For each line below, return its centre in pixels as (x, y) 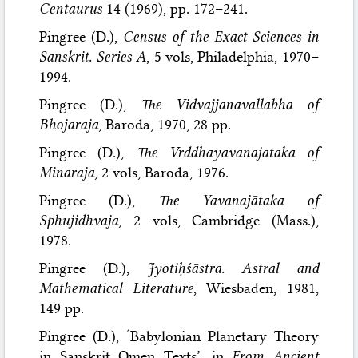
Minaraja (67, 172)
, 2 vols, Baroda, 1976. (162, 172)
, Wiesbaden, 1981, (256, 288)
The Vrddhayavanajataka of (227, 152)
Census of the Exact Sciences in (221, 36)
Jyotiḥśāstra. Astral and (233, 268)
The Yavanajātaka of (239, 200)
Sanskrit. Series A (93, 56)
